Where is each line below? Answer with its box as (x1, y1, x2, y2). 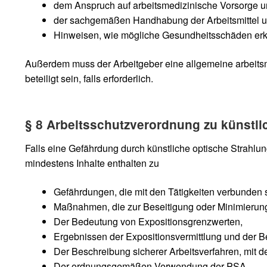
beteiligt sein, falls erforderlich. (24, 72, 153, 86)
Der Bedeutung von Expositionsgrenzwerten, (53, 214, 243, 228)
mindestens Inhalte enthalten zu (24, 156, 159, 170)
